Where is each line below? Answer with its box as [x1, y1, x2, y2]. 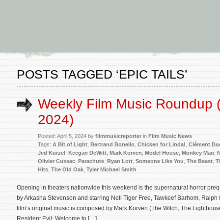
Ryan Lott [107, 158, 133, 164]
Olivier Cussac [38, 158, 75, 164]
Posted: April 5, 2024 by [38, 133, 95, 139]
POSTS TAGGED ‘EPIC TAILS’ [17, 67, 188, 81]
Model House [145, 150, 179, 156]
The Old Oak [51, 166, 83, 172]
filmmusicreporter [95, 133, 141, 139]
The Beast [187, 158, 213, 164]
